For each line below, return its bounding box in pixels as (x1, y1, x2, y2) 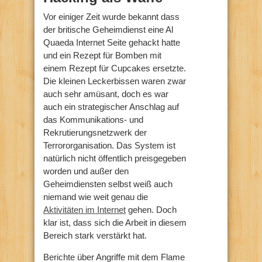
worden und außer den (43, 166, 129, 176)
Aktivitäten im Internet (43, 204, 126, 215)
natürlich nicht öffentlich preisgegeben (43, 153, 186, 163)
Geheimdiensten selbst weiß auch (43, 178, 173, 189)
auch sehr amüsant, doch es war (43, 88, 168, 99)
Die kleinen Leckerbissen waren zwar (43, 75, 186, 86)
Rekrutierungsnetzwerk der (43, 127, 147, 137)
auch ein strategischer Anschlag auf (43, 101, 179, 112)
